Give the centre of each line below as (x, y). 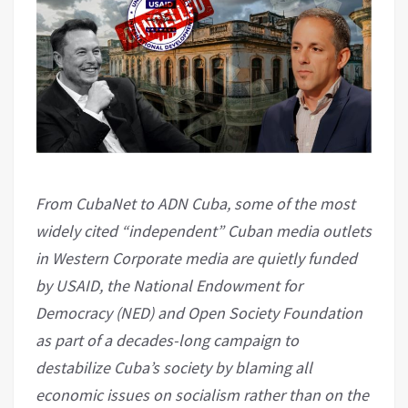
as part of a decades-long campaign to (167, 341)
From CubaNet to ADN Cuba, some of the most (195, 204)
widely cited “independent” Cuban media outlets (204, 231)
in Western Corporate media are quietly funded (196, 259)
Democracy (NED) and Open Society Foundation (199, 313)
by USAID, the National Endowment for (169, 286)
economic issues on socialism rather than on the (202, 395)
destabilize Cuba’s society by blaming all (174, 368)
